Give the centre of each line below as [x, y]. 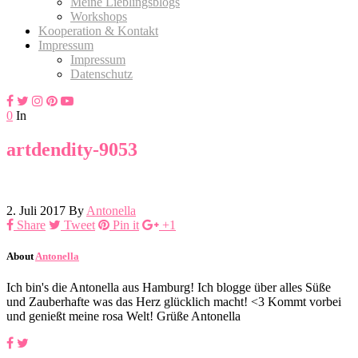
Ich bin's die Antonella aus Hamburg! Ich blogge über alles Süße [169, 287]
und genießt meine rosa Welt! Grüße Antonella [123, 316]
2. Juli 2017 [36, 210]
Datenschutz [101, 74]
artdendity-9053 [72, 149]
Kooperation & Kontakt [98, 30]
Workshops [99, 16]
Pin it [126, 225]
